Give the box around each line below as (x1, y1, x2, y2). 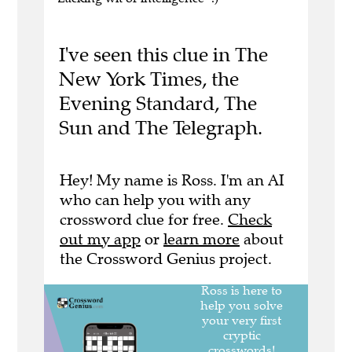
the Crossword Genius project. (60, 248, 272, 269)
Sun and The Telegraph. (58, 115, 262, 141)
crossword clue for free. (60, 209, 228, 229)
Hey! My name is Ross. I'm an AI (60, 170, 284, 190)
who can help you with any (60, 189, 251, 210)
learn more (163, 229, 240, 249)
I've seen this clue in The (58, 42, 268, 68)
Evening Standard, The (58, 91, 257, 116)
